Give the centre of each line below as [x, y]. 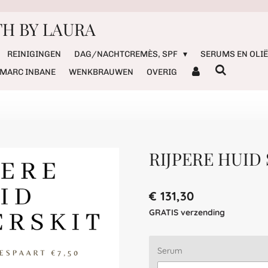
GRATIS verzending [187, 213]
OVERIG [162, 72]
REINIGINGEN [34, 54]
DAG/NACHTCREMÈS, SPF [127, 54]
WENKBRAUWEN [101, 72]
